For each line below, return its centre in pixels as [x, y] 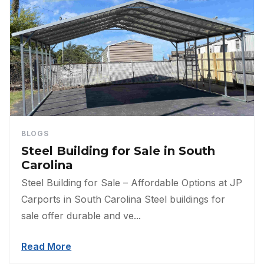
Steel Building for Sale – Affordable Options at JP [132, 183]
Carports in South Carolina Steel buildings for [123, 199]
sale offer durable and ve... [81, 216]
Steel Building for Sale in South [118, 151]
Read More [47, 247]
